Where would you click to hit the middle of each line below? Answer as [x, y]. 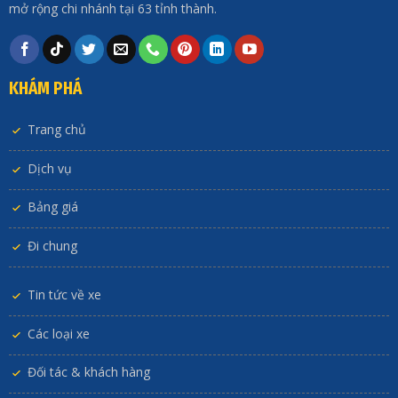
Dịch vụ [49, 168]
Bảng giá [52, 207]
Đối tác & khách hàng [88, 372]
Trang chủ [56, 130]
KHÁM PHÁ [45, 89]
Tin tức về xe [64, 295]
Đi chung [52, 245]
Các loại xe [58, 333]
